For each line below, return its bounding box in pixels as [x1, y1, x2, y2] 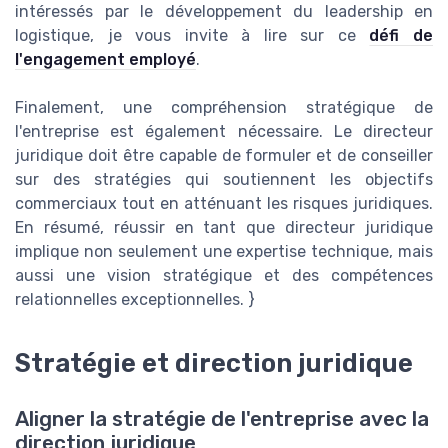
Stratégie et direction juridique [15, 348, 413, 379]
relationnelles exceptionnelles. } [15, 290, 255, 310]
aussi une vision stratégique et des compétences [15, 266, 433, 286]
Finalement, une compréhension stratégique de [15, 98, 433, 118]
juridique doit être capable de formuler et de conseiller [15, 146, 433, 166]
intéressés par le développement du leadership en [15, 2, 433, 22]
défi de [369, 26, 434, 46]
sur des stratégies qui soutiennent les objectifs [15, 170, 433, 190]
